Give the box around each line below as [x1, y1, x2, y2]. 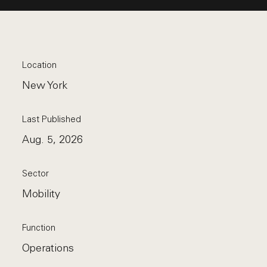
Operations [22, 241, 74, 254]
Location [22, 60, 57, 70]
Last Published [22, 114, 82, 125]
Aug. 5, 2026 [22, 133, 83, 146]
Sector [22, 168, 49, 179]
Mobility [22, 187, 61, 200]
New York [22, 79, 68, 92]
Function [22, 222, 56, 233]
